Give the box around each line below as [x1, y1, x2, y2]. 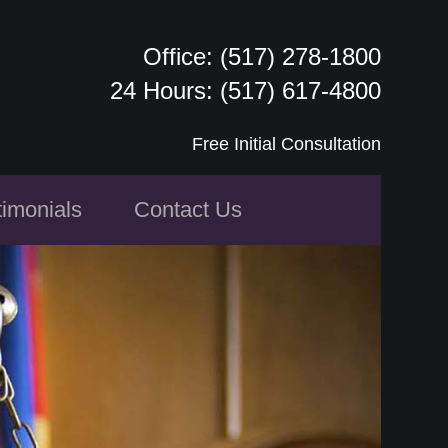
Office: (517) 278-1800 [142, 43, 381, 70]
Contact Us [133, 197, 242, 222]
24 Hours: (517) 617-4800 [109, 77, 381, 104]
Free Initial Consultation [191, 134, 381, 154]
